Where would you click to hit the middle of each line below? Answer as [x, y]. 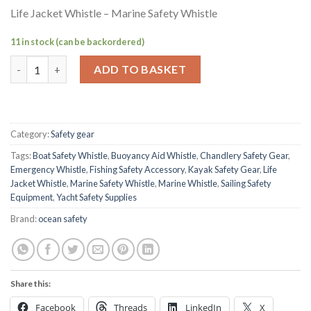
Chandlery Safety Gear [244, 156]
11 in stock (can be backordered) [77, 41]
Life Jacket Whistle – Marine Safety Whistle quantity [136, 63]
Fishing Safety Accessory [137, 170]
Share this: [31, 284]
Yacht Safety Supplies [96, 197]
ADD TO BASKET [140, 69]
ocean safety [63, 219]
